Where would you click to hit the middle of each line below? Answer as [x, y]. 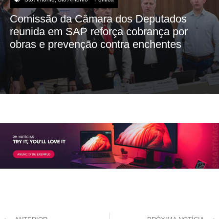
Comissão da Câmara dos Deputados [98, 19]
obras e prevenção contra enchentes [96, 44]
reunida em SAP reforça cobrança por [99, 31]
